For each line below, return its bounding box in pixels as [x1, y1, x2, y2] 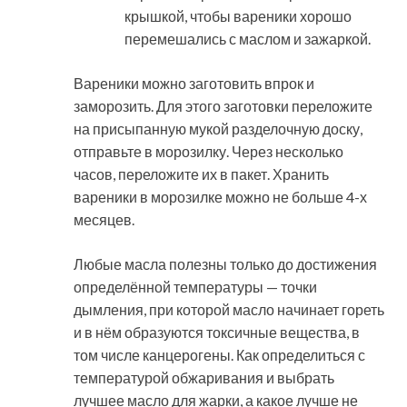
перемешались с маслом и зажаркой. [124, 29, 371, 47]
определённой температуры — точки [74, 277, 317, 295]
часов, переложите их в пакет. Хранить [74, 164, 329, 183]
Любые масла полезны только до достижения [74, 254, 377, 273]
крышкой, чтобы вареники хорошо [124, 6, 352, 25]
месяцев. [74, 210, 134, 228]
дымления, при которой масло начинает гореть [74, 300, 384, 318]
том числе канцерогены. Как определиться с [74, 345, 365, 363]
